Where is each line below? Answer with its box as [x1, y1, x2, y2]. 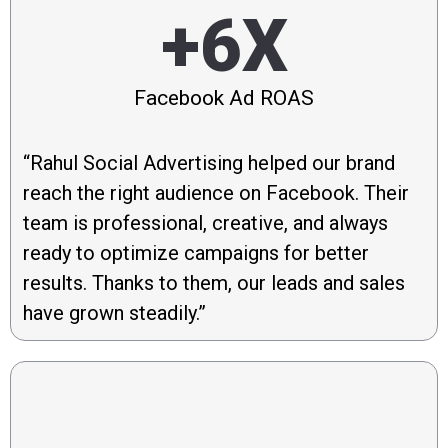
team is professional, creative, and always [23, 211, 388, 236]
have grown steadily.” [23, 301, 206, 326]
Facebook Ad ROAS [134, 86, 314, 111]
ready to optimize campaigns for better [23, 241, 369, 266]
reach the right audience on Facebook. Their [23, 181, 409, 206]
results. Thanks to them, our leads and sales [23, 271, 405, 296]
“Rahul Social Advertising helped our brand [23, 151, 395, 176]
